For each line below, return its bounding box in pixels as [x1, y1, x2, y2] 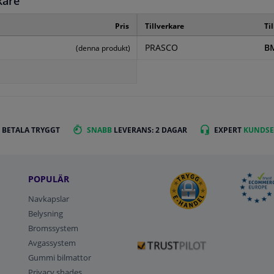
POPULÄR [28, 172, 70, 185]
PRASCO [144, 42, 178, 54]
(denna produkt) [76, 43, 130, 54]
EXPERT [214, 125, 243, 136]
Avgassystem [28, 237, 76, 248]
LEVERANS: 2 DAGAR [112, 125, 187, 136]
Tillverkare [144, 21, 184, 32]
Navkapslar [28, 193, 70, 204]
